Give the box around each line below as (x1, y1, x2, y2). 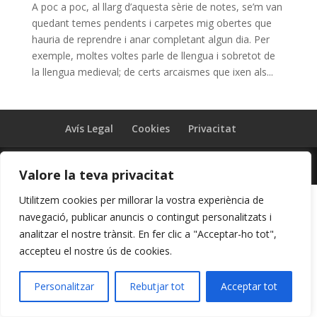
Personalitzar (34, 279, 95, 293)
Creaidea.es (172, 158, 233, 173)
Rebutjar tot (129, 279, 185, 293)
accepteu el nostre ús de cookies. (19, 244, 172, 258)
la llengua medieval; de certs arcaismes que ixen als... (31, 64, 273, 79)
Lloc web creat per (84, 158, 173, 173)
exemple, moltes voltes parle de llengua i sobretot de (31, 48, 275, 62)
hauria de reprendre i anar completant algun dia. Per (31, 32, 270, 46)
